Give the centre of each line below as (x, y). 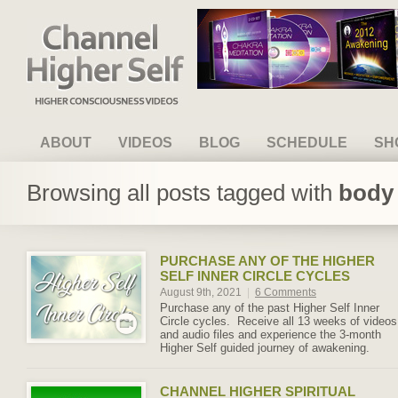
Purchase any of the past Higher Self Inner (270, 308)
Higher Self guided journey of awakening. (267, 348)
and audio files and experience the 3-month (271, 334)
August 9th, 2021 (202, 292)
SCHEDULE (307, 143)
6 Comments (286, 292)
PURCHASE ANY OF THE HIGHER (267, 261)
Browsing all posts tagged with (183, 193)
